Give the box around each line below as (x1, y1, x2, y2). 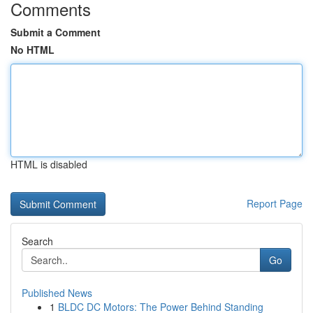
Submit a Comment (10, 25, 101, 39)
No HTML (10, 43, 54, 57)
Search (22, 234, 53, 248)
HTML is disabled (10, 157, 87, 171)
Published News (22, 286, 92, 300)
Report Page (247, 196, 303, 210)
